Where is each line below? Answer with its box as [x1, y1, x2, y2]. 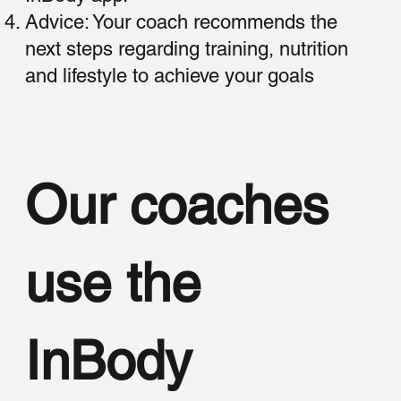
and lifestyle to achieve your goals [25, 64, 315, 87]
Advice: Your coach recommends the [25, 10, 338, 33]
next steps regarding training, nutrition [25, 37, 349, 60]
